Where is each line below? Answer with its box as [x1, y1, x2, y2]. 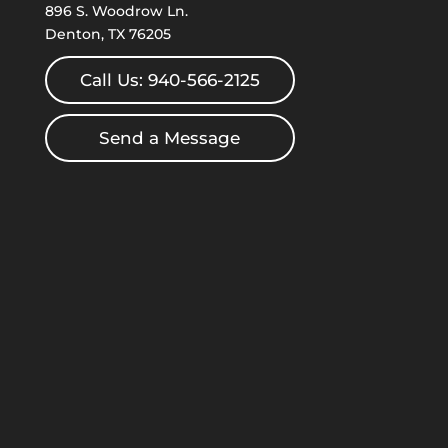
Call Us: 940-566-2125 [79, 69, 260, 90]
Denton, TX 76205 [44, 24, 171, 43]
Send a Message [99, 127, 241, 148]
